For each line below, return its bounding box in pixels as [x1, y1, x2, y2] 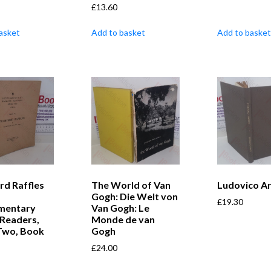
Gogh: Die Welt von [91, 190, 178, 202]
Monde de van [91, 213, 155, 225]
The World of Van [91, 178, 171, 191]
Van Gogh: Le [91, 201, 150, 214]
